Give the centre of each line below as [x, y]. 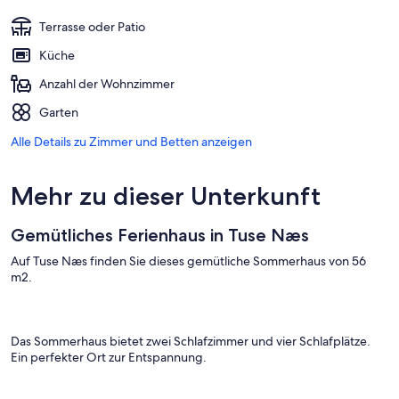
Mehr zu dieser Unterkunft [166, 195]
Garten [59, 112]
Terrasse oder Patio [92, 26]
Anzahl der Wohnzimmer [107, 83]
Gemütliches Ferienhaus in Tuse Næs [160, 235]
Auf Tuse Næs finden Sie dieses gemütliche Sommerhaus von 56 [188, 261]
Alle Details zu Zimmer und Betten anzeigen [131, 141]
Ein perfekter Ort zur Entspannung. [109, 357]
